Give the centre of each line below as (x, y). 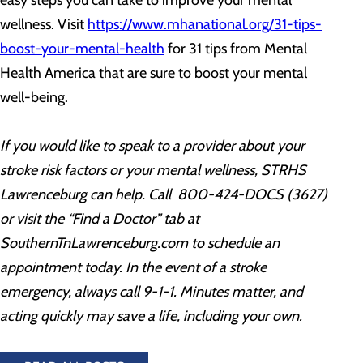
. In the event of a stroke (193, 267)
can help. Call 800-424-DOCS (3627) (207, 194)
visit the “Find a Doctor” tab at (108, 219)
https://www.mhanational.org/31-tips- (205, 24)
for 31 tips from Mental (236, 49)
